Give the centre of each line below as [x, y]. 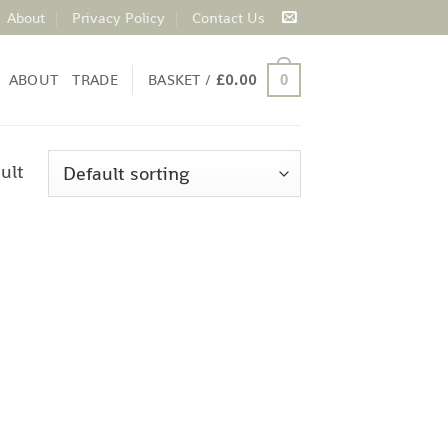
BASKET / [181, 79]
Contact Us [228, 17]
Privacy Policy [118, 17]
